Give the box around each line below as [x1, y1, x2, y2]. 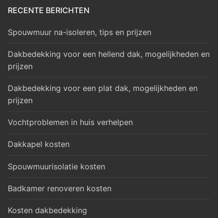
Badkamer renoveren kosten [8, 183, 111, 193]
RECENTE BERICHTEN [8, 5, 90, 15]
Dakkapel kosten [8, 139, 70, 149]
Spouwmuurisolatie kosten [8, 161, 105, 171]
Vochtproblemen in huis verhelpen [8, 117, 133, 127]
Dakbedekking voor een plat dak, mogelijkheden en [8, 83, 198, 93]
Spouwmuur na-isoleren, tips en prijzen [8, 27, 151, 37]
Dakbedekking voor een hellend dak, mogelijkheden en [8, 49, 210, 59]
